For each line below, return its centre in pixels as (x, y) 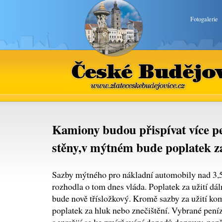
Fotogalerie (204, 19)
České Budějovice (164, 58)
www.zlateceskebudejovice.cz (164, 74)
